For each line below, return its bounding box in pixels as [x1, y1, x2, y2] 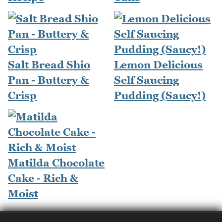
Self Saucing [114, 73, 179, 86]
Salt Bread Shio [8, 58, 90, 71]
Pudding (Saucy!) [114, 89, 206, 102]
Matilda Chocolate [8, 156, 105, 169]
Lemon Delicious [114, 58, 203, 71]
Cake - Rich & [8, 171, 78, 184]
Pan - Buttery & [8, 73, 89, 86]
